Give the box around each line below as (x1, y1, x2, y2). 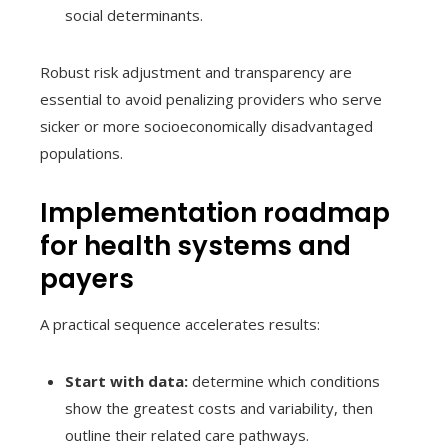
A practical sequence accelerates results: (40, 313, 320, 334)
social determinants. (65, 4, 203, 25)
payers (40, 260, 134, 297)
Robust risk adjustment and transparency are (40, 61, 352, 82)
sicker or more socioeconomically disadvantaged (40, 115, 373, 136)
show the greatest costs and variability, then (65, 397, 373, 418)
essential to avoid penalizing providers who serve (40, 88, 382, 109)
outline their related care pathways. (65, 424, 309, 445)
